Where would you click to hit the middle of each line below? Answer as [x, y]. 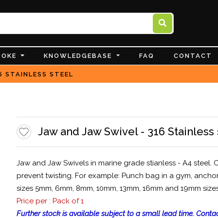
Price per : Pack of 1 [50, 201]
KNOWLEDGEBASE [79, 56]
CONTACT [193, 56]
